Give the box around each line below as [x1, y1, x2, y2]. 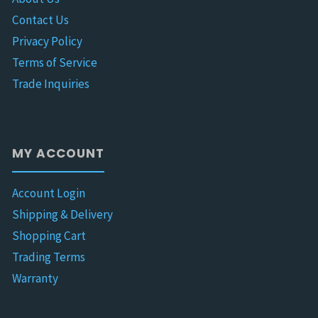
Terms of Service [12, 55, 98, 71]
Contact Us [12, 12, 70, 28]
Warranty [12, 270, 59, 286]
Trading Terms [12, 248, 86, 265]
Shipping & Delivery [12, 206, 114, 222]
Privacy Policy [12, 33, 83, 50]
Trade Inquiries [12, 76, 90, 92]
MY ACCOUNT [12, 144, 105, 162]
